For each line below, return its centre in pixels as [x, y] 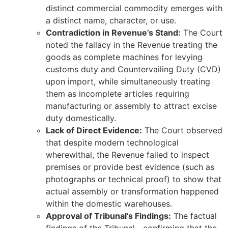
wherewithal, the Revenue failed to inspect [127, 155]
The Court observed [182, 131]
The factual [194, 216]
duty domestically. [81, 118]
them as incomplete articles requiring [118, 94]
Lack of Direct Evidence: [94, 131]
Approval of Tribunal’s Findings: [108, 216]
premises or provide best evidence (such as [130, 167]
